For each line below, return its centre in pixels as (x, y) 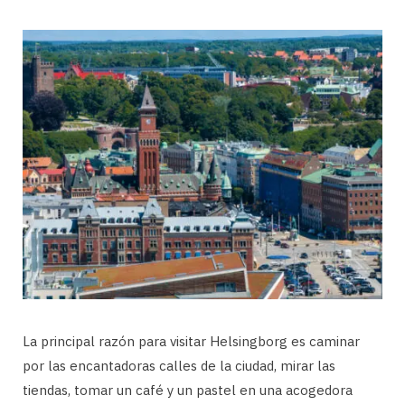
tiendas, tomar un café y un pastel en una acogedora (188, 390)
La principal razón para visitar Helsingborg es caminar (191, 341)
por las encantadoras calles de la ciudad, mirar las (179, 365)
